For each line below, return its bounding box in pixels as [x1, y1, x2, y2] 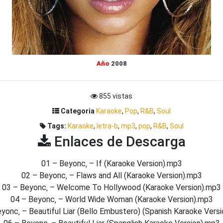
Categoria [59, 107, 95, 115]
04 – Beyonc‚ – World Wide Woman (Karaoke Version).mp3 [10, 195, 213, 204]
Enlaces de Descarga [50, 133, 186, 150]
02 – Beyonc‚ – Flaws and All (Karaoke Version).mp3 [21, 171, 202, 180]
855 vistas [98, 92, 132, 100]
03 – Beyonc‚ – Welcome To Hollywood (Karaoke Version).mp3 [2, 183, 221, 192]
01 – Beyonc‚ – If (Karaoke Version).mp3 [41, 159, 182, 168]
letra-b [96, 122, 118, 130]
